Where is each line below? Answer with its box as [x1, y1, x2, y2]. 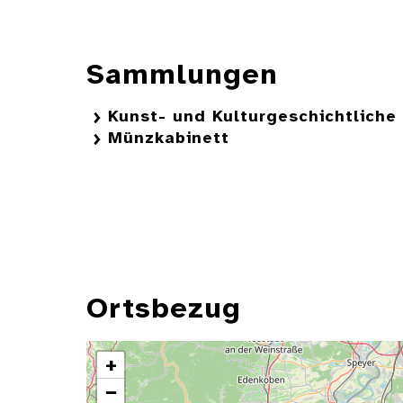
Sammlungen [86, 61, 278, 92]
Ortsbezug [86, 295, 241, 326]
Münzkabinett [108, 130, 229, 148]
